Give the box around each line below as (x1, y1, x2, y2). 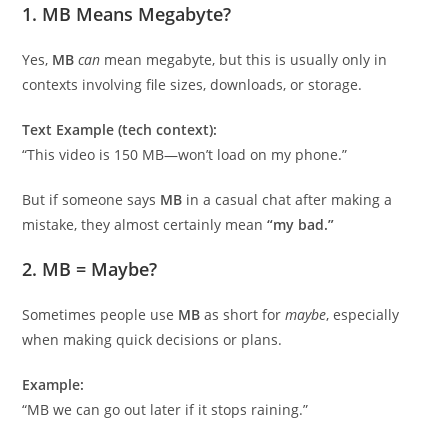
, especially (326, 304, 400, 324)
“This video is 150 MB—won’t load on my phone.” (22, 144, 348, 164)
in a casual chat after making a (182, 189, 393, 209)
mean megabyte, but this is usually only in (100, 49, 388, 69)
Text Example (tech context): (22, 119, 218, 139)
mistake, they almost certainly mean (22, 214, 268, 234)
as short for (200, 304, 286, 324)
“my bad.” (267, 214, 335, 234)
